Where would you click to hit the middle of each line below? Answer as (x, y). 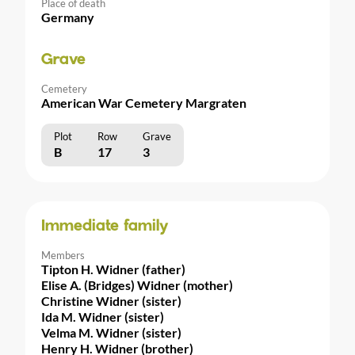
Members (63, 255)
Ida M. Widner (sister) (103, 316)
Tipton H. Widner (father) (113, 269)
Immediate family (105, 226)
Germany (68, 17)
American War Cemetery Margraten (144, 102)
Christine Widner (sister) (111, 300)
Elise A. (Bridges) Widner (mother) (137, 284)
